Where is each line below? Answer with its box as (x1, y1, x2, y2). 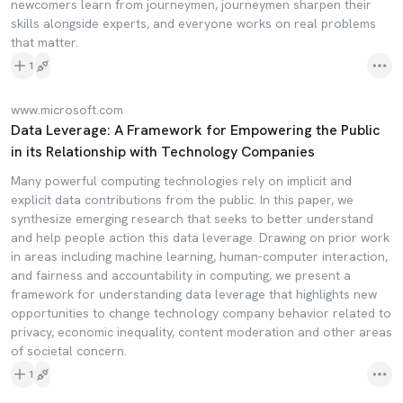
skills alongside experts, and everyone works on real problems (11, 15, 376, 31)
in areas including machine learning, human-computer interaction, (11, 248, 388, 264)
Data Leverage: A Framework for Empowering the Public (11, 121, 381, 139)
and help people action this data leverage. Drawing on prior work (11, 229, 390, 246)
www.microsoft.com (11, 102, 123, 118)
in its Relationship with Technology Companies (11, 142, 315, 161)
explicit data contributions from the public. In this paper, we (11, 192, 354, 208)
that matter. (11, 34, 78, 50)
